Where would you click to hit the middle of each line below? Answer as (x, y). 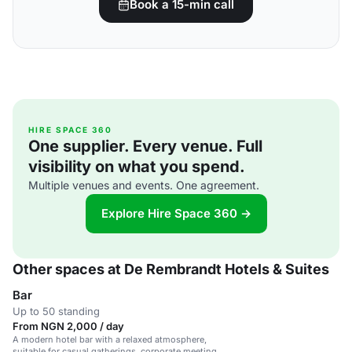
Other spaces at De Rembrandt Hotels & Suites (171, 269)
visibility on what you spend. (137, 167)
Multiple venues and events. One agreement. (144, 185)
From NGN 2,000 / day (68, 326)
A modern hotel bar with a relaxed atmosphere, (110, 339)
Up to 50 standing (56, 311)
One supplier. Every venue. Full (145, 146)
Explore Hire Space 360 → (176, 213)
